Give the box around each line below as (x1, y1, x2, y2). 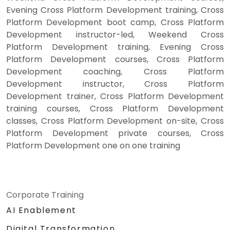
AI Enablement (6, 204, 76, 217)
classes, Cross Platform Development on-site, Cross (6, 115, 224, 127)
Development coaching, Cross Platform (6, 66, 224, 78)
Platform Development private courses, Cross (6, 127, 224, 140)
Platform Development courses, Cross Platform (6, 53, 224, 66)
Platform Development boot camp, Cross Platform (6, 16, 224, 29)
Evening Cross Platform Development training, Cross (6, 4, 224, 16)
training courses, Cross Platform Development (6, 103, 224, 115)
